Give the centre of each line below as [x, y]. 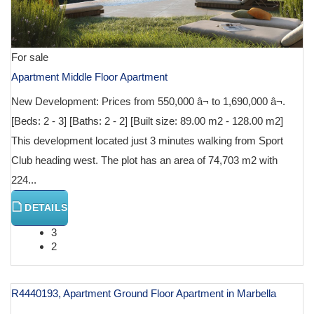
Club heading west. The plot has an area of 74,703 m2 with [144, 160]
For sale [30, 57]
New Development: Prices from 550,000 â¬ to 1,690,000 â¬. [148, 101]
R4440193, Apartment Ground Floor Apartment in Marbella [144, 293]
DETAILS [45, 207]
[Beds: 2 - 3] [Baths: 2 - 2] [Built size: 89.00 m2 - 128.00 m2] [147, 121]
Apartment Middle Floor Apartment [89, 76]
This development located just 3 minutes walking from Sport [147, 140]
